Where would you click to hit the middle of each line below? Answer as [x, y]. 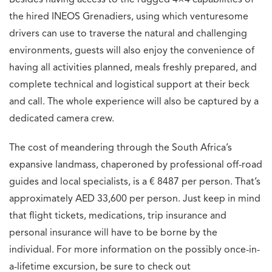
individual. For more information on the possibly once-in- [134, 250]
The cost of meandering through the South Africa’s [121, 148]
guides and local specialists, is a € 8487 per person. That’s [135, 182]
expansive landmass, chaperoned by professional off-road [136, 165]
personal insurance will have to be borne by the [113, 233]
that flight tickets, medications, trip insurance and [118, 216]
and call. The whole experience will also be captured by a [134, 102]
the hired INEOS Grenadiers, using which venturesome [129, 17]
